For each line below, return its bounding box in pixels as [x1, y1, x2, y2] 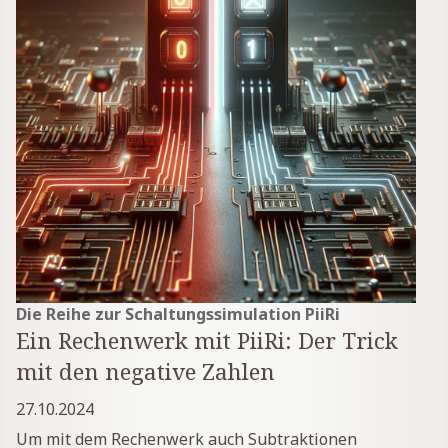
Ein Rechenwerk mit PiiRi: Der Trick [16, 324, 398, 356]
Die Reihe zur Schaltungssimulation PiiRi [16, 302, 340, 325]
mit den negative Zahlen [16, 355, 275, 387]
